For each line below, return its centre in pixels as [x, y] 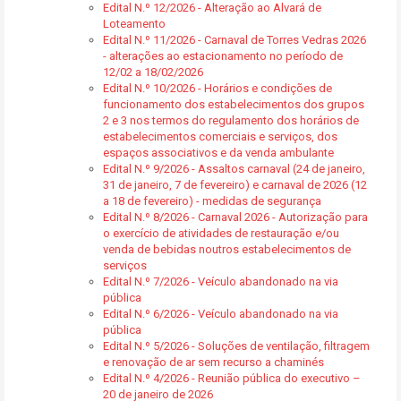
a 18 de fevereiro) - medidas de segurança [212, 201]
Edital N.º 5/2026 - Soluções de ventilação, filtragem [236, 346]
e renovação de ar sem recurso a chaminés [213, 362]
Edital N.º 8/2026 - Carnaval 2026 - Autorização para [235, 217]
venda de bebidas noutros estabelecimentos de [227, 249]
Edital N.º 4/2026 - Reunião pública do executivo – [232, 378]
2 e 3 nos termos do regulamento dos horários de [231, 120]
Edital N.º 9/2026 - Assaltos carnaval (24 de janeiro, [234, 169]
